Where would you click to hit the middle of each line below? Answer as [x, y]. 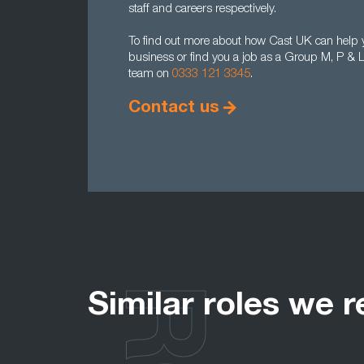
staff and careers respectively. [202, 9]
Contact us [174, 108]
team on [150, 74]
